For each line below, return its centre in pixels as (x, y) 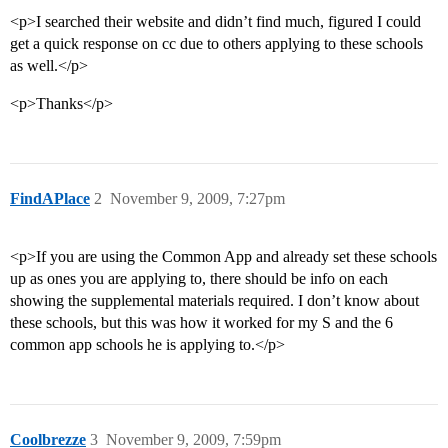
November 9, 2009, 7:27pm (197, 199)
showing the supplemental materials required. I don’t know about (214, 301)
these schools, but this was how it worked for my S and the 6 (201, 323)
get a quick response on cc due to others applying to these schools (216, 44)
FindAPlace (50, 199)
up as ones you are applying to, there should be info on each (199, 279)
